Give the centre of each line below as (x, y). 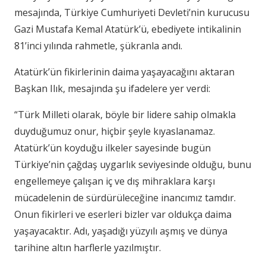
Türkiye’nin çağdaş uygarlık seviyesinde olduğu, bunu (133, 164)
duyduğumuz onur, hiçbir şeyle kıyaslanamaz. (115, 131)
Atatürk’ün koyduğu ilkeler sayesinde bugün (113, 148)
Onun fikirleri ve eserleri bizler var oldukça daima (123, 214)
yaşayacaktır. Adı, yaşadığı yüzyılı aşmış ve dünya (121, 231)
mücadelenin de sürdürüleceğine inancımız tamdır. (125, 197)
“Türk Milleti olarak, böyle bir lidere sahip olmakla (125, 114)
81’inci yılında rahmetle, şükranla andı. (98, 45)
